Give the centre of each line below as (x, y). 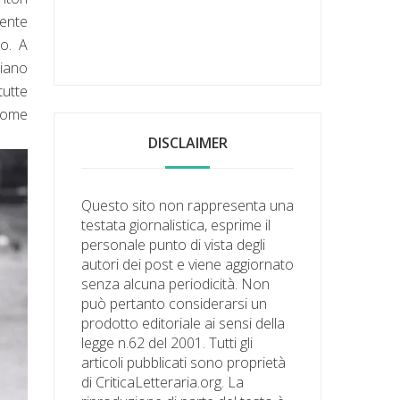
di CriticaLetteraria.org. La (163, 382)
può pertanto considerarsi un (175, 303)
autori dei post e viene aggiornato (188, 264)
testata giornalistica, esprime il (176, 225)
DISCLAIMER (187, 142)
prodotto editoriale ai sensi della (183, 323)
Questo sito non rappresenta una (188, 205)
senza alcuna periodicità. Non (176, 283)
